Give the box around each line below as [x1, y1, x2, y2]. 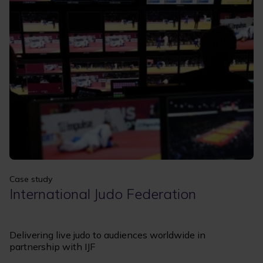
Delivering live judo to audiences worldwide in [9, 229, 205, 241]
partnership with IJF [9, 241, 95, 252]
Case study [9, 174, 52, 184]
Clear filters [63, 17, 112, 29]
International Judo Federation [9, 185, 196, 203]
